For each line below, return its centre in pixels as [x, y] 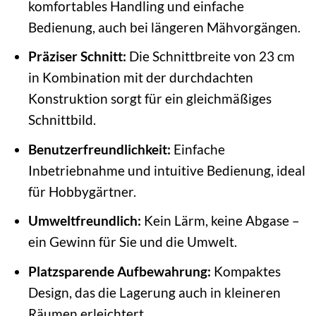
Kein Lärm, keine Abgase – [220, 221]
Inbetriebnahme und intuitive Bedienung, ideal [166, 170]
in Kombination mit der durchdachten [140, 78]
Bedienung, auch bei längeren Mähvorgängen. [164, 27]
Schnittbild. [62, 120]
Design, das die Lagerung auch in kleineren [154, 292]
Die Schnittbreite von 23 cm [210, 56]
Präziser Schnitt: [77, 56]
